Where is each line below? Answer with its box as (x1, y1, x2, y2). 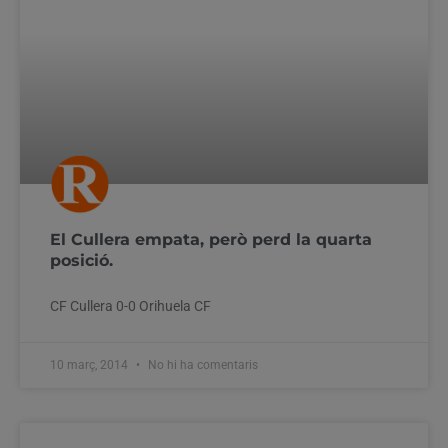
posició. (50, 250, 113, 270)
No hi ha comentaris (145, 357, 258, 372)
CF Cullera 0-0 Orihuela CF (50, 297, 211, 314)
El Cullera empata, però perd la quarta (50, 229, 372, 249)
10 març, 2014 (50, 357, 131, 372)
